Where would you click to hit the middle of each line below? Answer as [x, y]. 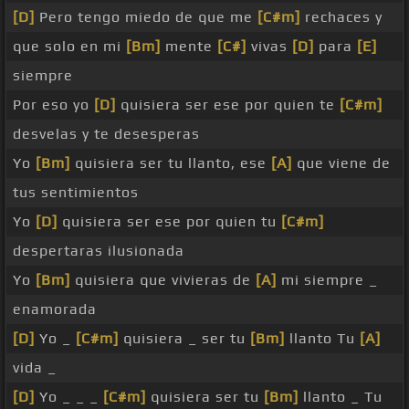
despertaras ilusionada [99, 251]
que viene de [341, 163]
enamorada [55, 309]
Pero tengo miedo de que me [146, 17]
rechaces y [341, 17]
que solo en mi [69, 47]
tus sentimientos [76, 193]
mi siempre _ [327, 280]
